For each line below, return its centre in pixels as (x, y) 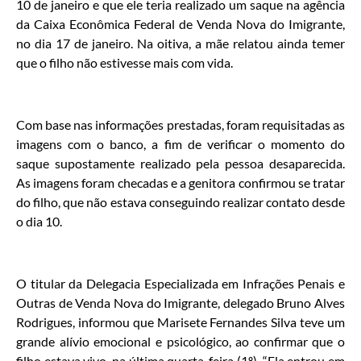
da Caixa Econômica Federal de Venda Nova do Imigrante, (180, 24)
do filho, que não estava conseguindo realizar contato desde (180, 202)
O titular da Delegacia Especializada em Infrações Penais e (180, 283)
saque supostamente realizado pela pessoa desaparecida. (180, 164)
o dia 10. (39, 222)
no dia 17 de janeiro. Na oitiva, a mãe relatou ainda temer (180, 44)
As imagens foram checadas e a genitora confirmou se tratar (180, 183)
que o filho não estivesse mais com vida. (124, 63)
